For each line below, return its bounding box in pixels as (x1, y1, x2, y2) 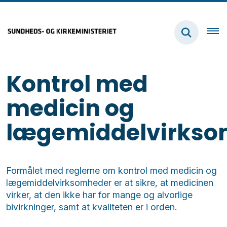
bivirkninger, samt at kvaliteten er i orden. (6, 202, 177, 212)
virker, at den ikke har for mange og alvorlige (6, 190, 193, 200)
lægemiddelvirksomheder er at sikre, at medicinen (6, 177, 213, 188)
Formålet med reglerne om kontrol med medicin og (6, 165, 217, 176)
